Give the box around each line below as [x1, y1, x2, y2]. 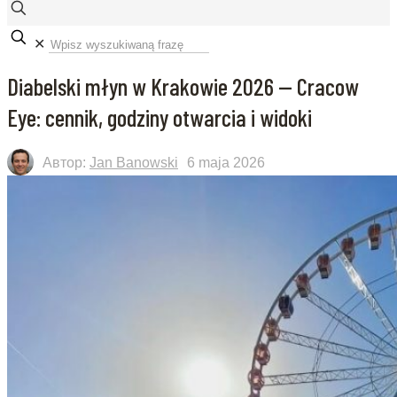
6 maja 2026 [187, 154, 265, 170]
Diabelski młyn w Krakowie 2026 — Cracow [7, 72, 359, 101]
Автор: [43, 154, 90, 170]
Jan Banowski [90, 154, 178, 170]
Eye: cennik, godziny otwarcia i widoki [7, 103, 312, 132]
